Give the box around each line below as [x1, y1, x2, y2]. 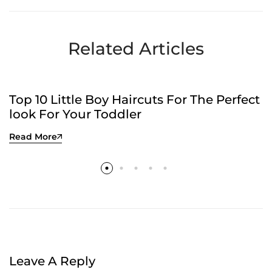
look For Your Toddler [9, 107, 141, 122]
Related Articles [68, 38, 204, 59]
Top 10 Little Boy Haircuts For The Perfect [9, 92, 260, 107]
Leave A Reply [9, 254, 95, 269]
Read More [9, 131, 57, 143]
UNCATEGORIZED [30, 53, 90, 62]
